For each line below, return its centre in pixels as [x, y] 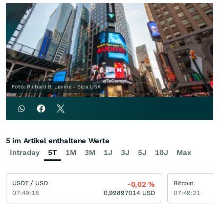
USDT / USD [30, 183]
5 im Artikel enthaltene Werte [58, 141]
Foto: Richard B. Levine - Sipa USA [56, 87]
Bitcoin [184, 183]
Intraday [25, 153]
